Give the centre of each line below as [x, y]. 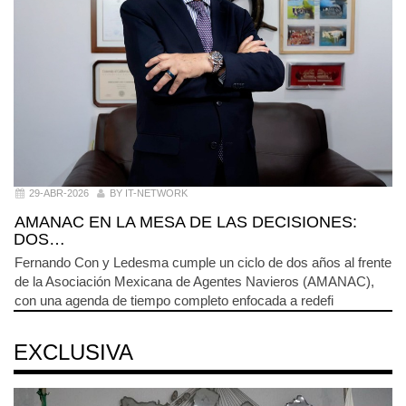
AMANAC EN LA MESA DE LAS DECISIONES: [186, 222]
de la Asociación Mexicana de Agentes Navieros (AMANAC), [194, 282]
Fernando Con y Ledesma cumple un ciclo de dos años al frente [203, 263]
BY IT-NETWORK [149, 193]
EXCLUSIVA [73, 352]
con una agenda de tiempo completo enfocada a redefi [174, 301]
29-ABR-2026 [59, 193]
